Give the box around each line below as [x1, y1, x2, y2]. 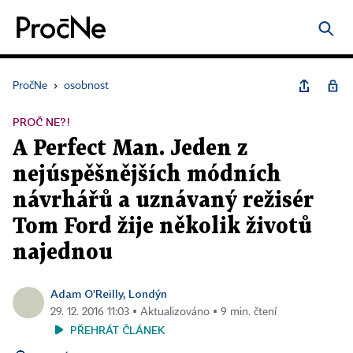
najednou [13, 243, 113, 263]
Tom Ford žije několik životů [13, 217, 312, 237]
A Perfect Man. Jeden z [13, 139, 247, 159]
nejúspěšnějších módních [13, 165, 281, 185]
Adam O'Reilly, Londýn [50, 287, 167, 300]
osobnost [64, 80, 109, 91]
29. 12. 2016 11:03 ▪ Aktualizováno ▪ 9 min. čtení [50, 307, 277, 318]
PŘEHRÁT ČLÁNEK [70, 323, 165, 336]
